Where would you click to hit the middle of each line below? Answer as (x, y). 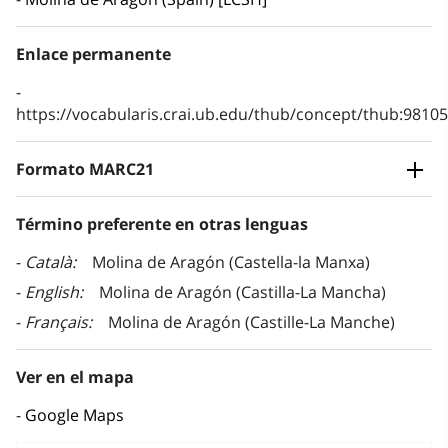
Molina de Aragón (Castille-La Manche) (251, 322)
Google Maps (74, 415)
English (52, 292)
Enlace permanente (93, 54)
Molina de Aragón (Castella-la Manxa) (231, 262)
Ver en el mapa (75, 377)
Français (56, 322)
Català (48, 262)
